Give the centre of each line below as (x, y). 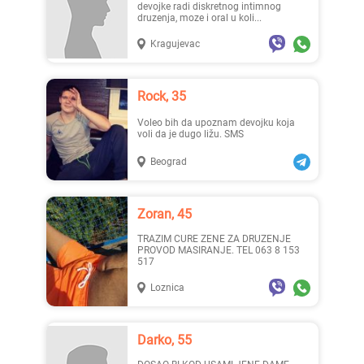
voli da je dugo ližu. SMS (190, 134)
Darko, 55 (169, 340)
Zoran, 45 (168, 214)
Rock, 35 (165, 96)
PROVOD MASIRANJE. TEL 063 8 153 (218, 250)
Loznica (167, 288)
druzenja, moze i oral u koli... (199, 18)
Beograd (168, 162)
